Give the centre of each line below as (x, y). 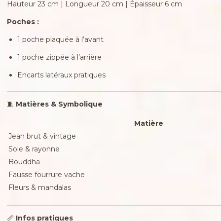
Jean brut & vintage (42, 136)
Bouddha (24, 162)
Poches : (23, 21)
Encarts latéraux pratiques (61, 75)
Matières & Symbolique (59, 104)
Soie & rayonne (34, 149)
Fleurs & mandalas (39, 187)
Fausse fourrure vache (46, 174)
